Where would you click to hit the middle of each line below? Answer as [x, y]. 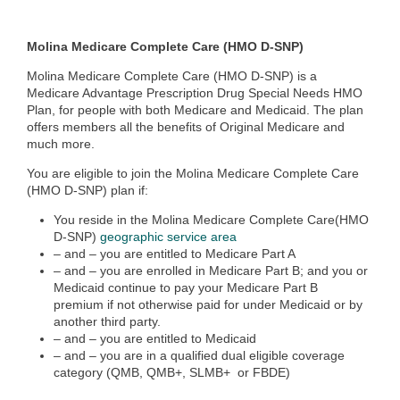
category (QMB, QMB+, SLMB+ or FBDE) [172, 372]
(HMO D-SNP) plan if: [87, 190]
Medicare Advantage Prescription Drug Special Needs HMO [195, 93]
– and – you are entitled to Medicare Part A [175, 254]
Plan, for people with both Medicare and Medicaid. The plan [195, 110]
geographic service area [168, 237]
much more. [61, 144]
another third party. [107, 321]
